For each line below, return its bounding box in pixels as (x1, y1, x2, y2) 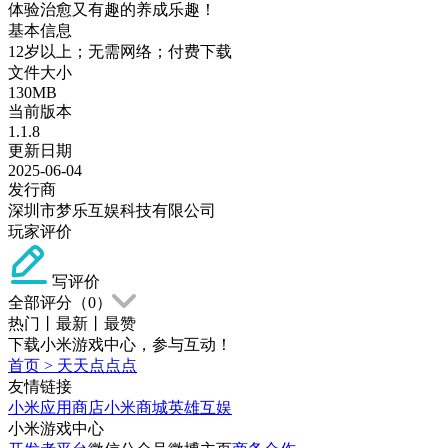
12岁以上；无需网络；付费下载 (8, 42, 232, 60)
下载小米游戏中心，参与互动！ (8, 335, 232, 353)
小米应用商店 (8, 398, 104, 416)
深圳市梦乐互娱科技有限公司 (8, 201, 216, 219)
